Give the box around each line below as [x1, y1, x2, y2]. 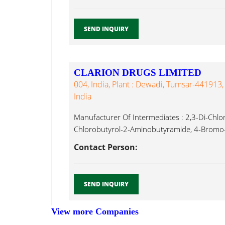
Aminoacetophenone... [74, 148, 151, 159]
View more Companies [51, 206, 139, 217]
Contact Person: [74, 142, 138, 153]
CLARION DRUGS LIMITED [74, 67, 201, 78]
